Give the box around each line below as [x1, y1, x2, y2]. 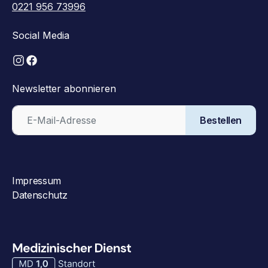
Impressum [12, 174, 62, 187]
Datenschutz [12, 188, 68, 201]
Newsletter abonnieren [12, 82, 116, 95]
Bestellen [200, 114, 242, 126]
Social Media [12, 29, 69, 42]
